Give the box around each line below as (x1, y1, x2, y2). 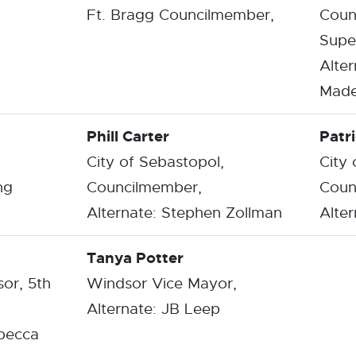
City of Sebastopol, (87, 152, 224, 172)
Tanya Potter (87, 248, 184, 268)
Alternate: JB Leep (87, 299, 220, 319)
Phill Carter (87, 126, 169, 146)
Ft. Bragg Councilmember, (87, 5, 274, 25)
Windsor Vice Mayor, (87, 273, 237, 293)
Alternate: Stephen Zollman (87, 203, 282, 222)
